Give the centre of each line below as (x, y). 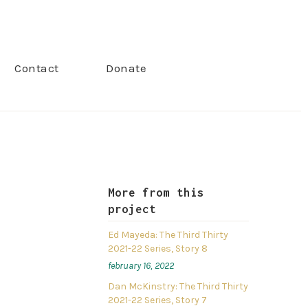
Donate (126, 68)
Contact (37, 68)
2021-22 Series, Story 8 (158, 249)
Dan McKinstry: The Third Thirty (178, 287)
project (132, 209)
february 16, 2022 (141, 266)
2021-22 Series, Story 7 (158, 300)
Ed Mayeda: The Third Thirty (168, 235)
